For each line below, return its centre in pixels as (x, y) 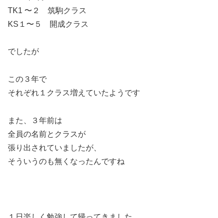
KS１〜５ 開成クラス (48, 24)
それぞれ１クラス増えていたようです (74, 93)
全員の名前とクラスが (47, 134)
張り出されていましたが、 (54, 148)
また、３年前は (35, 120)
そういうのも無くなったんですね (66, 161)
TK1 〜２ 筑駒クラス (47, 10)
